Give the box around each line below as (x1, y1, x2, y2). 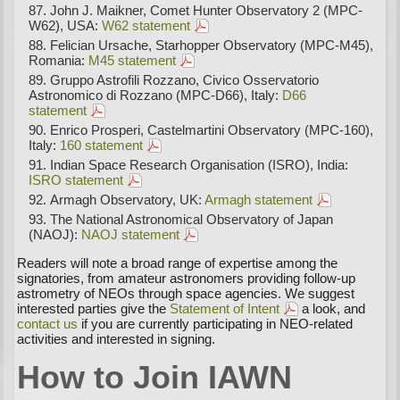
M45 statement (88, 53, 177, 68)
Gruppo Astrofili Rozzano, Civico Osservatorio (50, 72, 320, 87)
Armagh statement (204, 192, 313, 207)
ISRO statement (29, 172, 124, 187)
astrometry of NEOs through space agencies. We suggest (17, 286, 355, 301)
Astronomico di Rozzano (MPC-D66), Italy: (29, 87, 283, 103)
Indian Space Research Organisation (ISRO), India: (50, 157, 349, 172)
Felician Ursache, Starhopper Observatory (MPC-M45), (50, 37, 374, 53)
